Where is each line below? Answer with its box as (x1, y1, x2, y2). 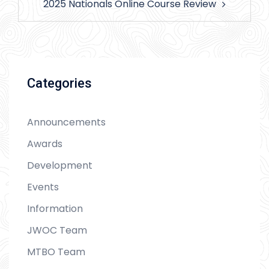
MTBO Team (27, 244, 85, 259)
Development (27, 158, 92, 172)
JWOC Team (27, 223, 87, 237)
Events (27, 180, 59, 194)
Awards (27, 136, 62, 151)
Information (27, 201, 83, 216)
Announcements (27, 115, 106, 129)
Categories (27, 75, 92, 91)
